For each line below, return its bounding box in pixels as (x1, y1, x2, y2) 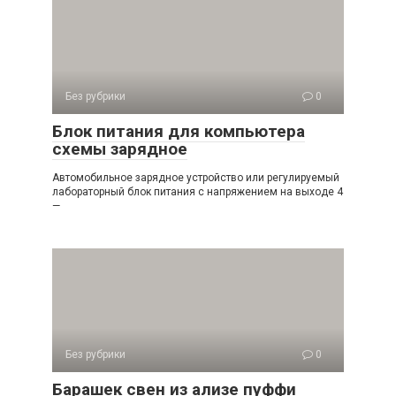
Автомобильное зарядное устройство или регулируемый (52, 171, 339, 184)
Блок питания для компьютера (52, 120, 305, 141)
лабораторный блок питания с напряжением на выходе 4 (52, 185, 343, 198)
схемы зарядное (52, 138, 187, 159)
